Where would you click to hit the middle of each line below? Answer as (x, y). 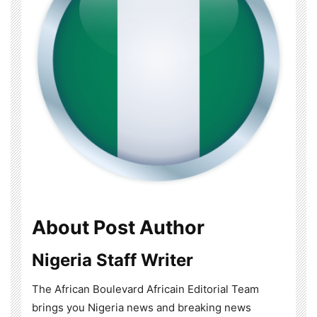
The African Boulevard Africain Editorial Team (145, 289)
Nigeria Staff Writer (113, 260)
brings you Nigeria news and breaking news (142, 308)
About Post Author (118, 228)
